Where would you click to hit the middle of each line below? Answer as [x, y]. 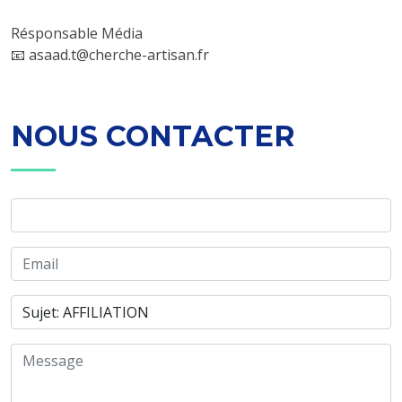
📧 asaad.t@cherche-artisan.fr [110, 55]
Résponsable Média [77, 33]
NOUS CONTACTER [153, 136]
